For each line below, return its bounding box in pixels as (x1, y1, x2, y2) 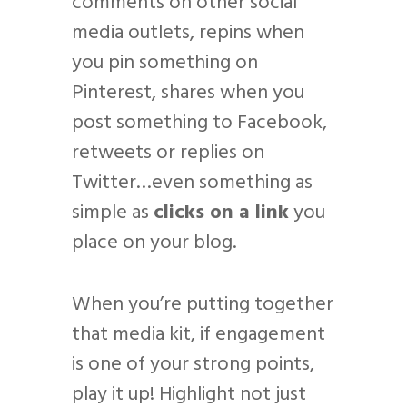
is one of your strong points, (72, 348, 314, 381)
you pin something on (72, 46, 258, 79)
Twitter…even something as (72, 166, 313, 199)
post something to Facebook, (72, 106, 327, 139)
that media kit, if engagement (72, 318, 325, 351)
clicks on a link (154, 196, 289, 229)
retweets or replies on (72, 136, 264, 169)
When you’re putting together (72, 288, 333, 321)
